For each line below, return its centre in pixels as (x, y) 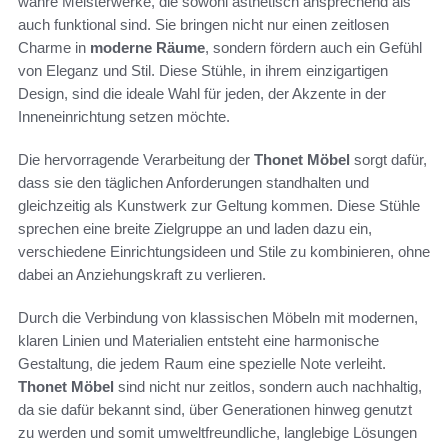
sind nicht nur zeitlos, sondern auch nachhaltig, (268, 387)
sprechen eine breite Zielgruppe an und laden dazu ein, (195, 229)
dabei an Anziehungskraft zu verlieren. (142, 275)
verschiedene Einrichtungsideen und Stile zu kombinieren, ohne (224, 252)
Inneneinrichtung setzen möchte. (124, 117)
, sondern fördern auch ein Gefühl (313, 48)
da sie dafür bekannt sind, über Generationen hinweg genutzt (215, 410)
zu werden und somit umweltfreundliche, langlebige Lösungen (217, 433)
